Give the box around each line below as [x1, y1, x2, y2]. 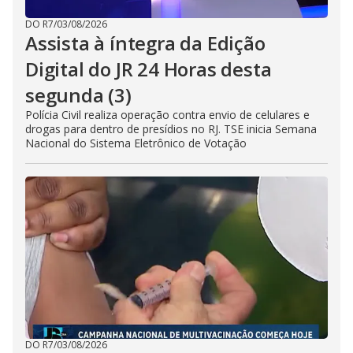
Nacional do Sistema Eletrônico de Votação [25, 136, 247, 150]
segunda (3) [25, 82, 132, 108]
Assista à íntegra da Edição [25, 30, 266, 56]
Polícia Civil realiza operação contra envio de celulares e [25, 107, 310, 122]
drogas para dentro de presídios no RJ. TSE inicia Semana [25, 121, 317, 136]
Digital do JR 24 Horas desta [25, 56, 272, 82]
